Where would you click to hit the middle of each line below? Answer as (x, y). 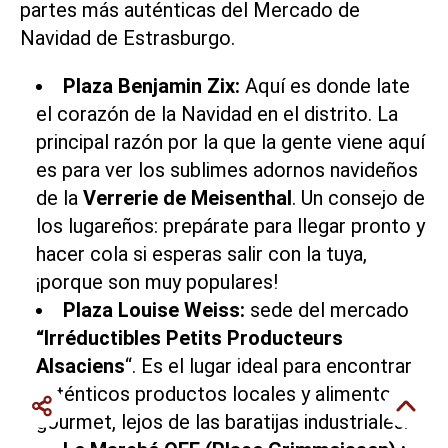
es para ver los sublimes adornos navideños (227, 169)
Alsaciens (80, 365)
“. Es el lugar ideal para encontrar (268, 365)
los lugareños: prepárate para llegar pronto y (230, 225)
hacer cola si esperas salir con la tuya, (201, 253)
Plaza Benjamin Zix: (151, 85)
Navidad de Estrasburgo (125, 37)
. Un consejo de (358, 197)
